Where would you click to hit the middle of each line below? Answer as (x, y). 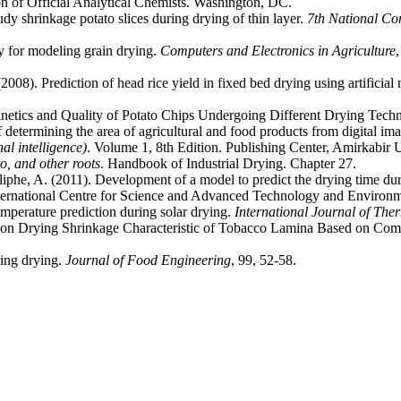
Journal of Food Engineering (148, 260)
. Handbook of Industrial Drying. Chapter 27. (228, 164)
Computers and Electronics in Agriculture (278, 51)
